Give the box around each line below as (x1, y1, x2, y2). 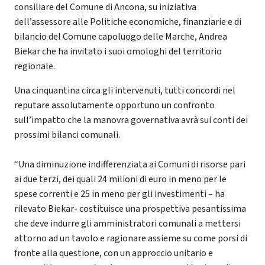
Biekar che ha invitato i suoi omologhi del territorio (14, 45, 222, 59)
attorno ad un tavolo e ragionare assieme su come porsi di (14, 232, 247, 245)
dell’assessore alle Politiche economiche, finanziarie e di (14, 15, 241, 29)
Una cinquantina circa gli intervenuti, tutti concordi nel (14, 84, 235, 98)
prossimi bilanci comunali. (14, 128, 120, 142)
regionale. (14, 60, 55, 73)
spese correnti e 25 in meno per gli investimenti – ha (14, 188, 225, 201)
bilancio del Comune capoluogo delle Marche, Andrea (14, 30, 227, 44)
